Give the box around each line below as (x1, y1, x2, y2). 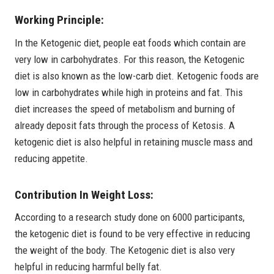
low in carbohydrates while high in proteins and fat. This (15, 86, 243, 98)
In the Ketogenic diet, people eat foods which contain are (15, 36, 246, 49)
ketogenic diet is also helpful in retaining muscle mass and (15, 135, 253, 148)
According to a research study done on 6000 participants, (15, 211, 245, 224)
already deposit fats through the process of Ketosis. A (15, 119, 235, 131)
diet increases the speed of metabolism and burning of (15, 102, 235, 115)
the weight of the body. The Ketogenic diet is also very (15, 244, 235, 257)
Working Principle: (15, 13, 104, 28)
